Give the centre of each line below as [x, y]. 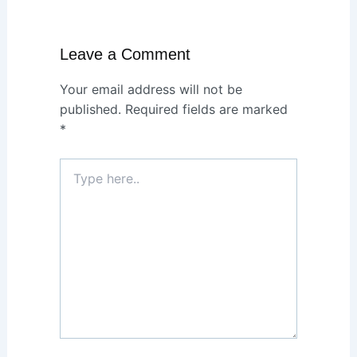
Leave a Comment [125, 54]
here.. [75, 188]
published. [90, 110]
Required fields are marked [206, 110]
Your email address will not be [151, 90]
